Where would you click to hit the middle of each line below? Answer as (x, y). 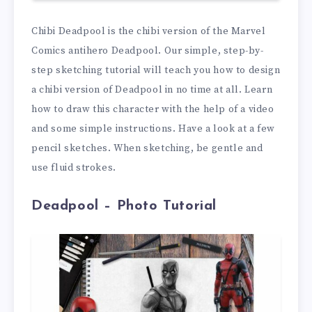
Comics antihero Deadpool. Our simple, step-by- (148, 51)
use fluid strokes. (74, 168)
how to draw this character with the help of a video (153, 110)
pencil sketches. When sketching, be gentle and (147, 149)
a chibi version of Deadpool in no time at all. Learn (152, 90)
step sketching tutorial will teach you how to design (156, 71)
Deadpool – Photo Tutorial (124, 206)
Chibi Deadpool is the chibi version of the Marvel (149, 32)
